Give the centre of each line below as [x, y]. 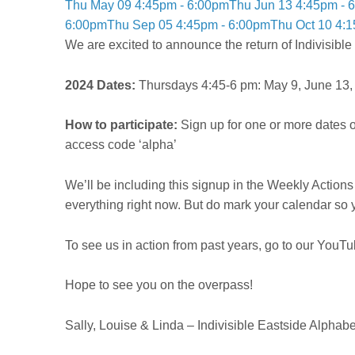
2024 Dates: [100, 85]
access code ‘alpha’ [121, 145]
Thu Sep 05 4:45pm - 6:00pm [189, 25]
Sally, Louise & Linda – [131, 325]
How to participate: [121, 125]
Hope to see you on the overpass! [159, 285]
